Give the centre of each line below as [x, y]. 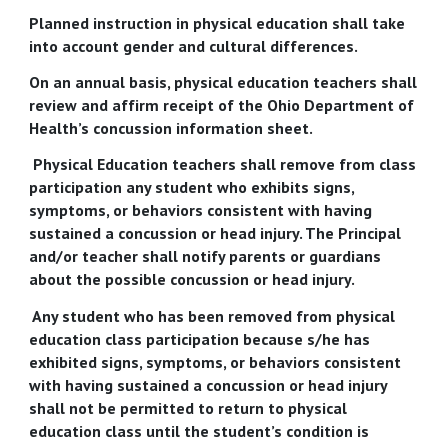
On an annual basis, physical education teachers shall [223, 81]
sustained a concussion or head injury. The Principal [215, 233]
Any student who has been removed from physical [212, 315]
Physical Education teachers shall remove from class [223, 164]
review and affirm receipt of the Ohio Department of [222, 104]
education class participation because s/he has [200, 338]
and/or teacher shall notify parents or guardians [205, 256]
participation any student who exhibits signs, [192, 187]
